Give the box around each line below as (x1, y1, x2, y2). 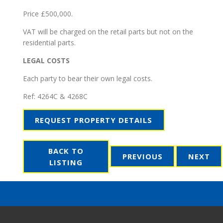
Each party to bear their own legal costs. (23, 74, 152, 84)
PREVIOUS (122, 151, 163, 161)
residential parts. (23, 38, 76, 48)
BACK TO (48, 145, 84, 156)
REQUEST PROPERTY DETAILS (35, 114, 153, 125)
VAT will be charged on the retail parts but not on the (23, 27, 193, 37)
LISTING (49, 157, 83, 167)
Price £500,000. (23, 9, 73, 19)
